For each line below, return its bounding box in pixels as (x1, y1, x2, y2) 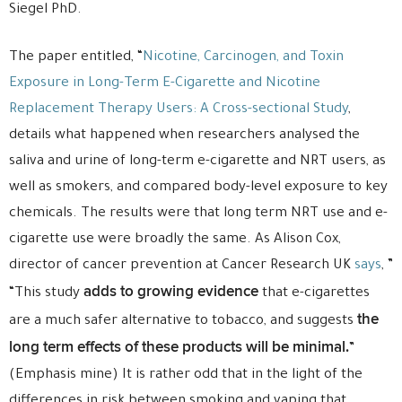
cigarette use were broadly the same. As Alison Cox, (9, 232, 341, 248)
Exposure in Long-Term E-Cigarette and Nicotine (9, 76, 320, 92)
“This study (9, 286, 83, 301)
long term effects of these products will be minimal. (9, 338, 349, 356)
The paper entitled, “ (9, 50, 143, 66)
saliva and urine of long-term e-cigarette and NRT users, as (9, 154, 386, 170)
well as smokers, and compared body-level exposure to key (9, 180, 388, 196)
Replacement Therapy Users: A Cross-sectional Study (9, 102, 348, 118)
